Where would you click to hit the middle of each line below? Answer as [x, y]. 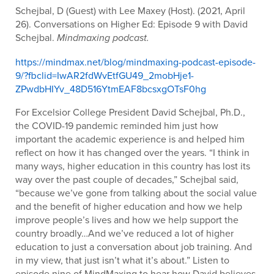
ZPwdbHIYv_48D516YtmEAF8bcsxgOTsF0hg [111, 89]
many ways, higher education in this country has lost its [133, 166]
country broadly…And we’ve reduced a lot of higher [124, 233]
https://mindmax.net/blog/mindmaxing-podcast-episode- [135, 62]
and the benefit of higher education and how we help [129, 206]
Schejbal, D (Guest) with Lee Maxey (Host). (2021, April [130, 10]
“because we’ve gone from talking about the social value [136, 193]
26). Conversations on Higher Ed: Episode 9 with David [131, 24]
